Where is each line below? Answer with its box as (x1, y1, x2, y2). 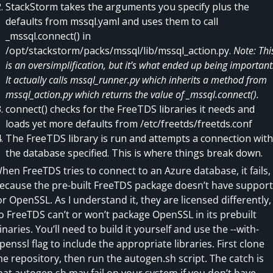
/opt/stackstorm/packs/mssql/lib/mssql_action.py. (5, 43, 233, 57)
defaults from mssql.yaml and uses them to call (5, 14, 218, 28)
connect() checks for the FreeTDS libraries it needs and (5, 102, 255, 116)
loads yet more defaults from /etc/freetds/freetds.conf (5, 116, 252, 130)
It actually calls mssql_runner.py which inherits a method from (5, 73, 267, 87)
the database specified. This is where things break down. (5, 146, 263, 160)
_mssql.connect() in (5, 29, 91, 43)
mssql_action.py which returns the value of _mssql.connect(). (5, 87, 259, 101)
